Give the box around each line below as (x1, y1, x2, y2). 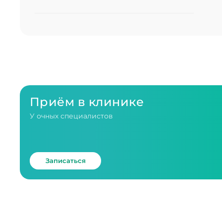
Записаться (45, 157, 86, 165)
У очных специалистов (30, 111, 113, 120)
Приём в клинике (30, 95, 144, 109)
